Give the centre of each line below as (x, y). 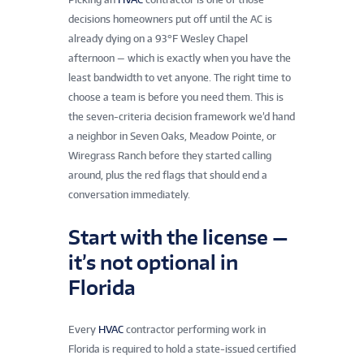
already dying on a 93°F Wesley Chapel (158, 38)
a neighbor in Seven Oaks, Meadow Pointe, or (172, 136)
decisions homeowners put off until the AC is (170, 19)
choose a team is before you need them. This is (176, 97)
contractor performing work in (195, 329)
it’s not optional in (153, 262)
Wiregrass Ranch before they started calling (170, 155)
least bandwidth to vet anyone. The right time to (180, 77)
